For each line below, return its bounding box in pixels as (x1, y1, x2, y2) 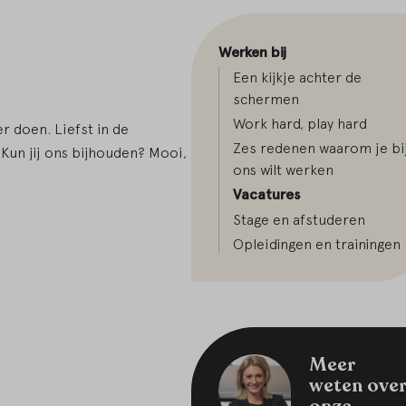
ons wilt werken (233, 161, 333, 179)
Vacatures (233, 186, 300, 204)
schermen (233, 91, 299, 108)
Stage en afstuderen (233, 211, 365, 228)
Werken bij (218, 43, 286, 62)
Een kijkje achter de (233, 69, 362, 86)
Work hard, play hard (233, 115, 367, 132)
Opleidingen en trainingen (233, 236, 401, 253)
